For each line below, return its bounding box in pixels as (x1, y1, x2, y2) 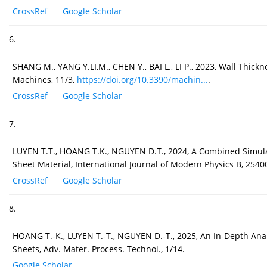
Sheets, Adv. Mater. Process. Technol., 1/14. (13, 243, 185, 255)
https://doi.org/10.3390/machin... (77, 74, 208, 86)
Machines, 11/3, (13, 74, 77, 86)
